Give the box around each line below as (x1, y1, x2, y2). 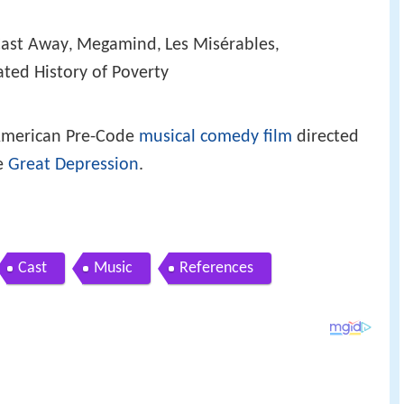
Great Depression (8, 156, 139, 175)
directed (292, 128, 359, 147)
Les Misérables (165, 36, 275, 55)
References (179, 259, 253, 277)
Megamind (77, 36, 157, 55)
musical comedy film (139, 128, 292, 147)
